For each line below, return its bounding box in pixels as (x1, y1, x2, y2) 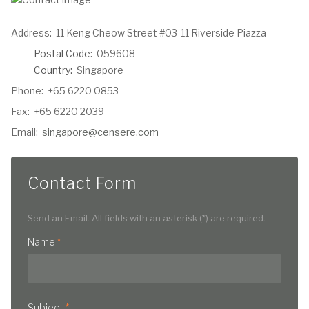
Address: (11, 26, 56, 39)
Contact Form (28, 173, 137, 193)
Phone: (11, 84, 48, 97)
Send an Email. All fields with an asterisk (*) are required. (28, 212, 266, 223)
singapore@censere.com (42, 126, 159, 138)
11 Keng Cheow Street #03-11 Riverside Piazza (56, 26, 266, 39)
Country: (34, 63, 74, 76)
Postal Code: (34, 47, 94, 59)
